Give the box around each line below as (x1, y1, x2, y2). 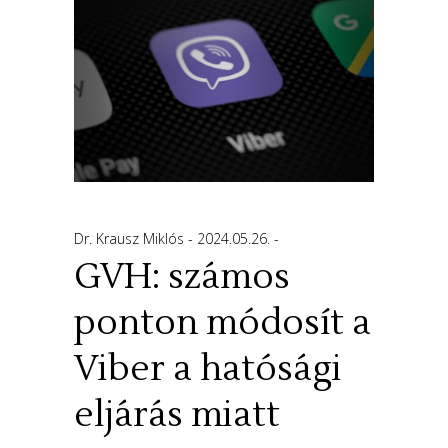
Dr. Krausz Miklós (74, 228, 188, 248)
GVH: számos (74, 254, 290, 299)
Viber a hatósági (74, 346, 342, 391)
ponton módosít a (74, 300, 371, 345)
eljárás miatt (74, 392, 280, 437)
